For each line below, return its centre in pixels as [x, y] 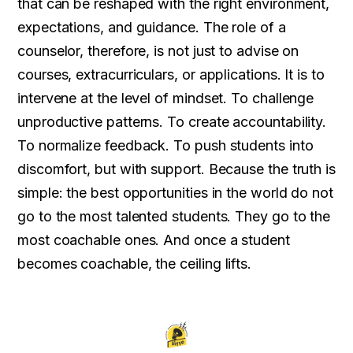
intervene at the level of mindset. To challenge [166, 98]
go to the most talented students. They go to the [174, 217]
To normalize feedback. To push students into [165, 146]
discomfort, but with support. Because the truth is [177, 169]
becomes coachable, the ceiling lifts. [135, 264]
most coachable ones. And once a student [154, 240]
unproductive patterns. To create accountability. [172, 122]
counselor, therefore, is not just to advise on [158, 51]
